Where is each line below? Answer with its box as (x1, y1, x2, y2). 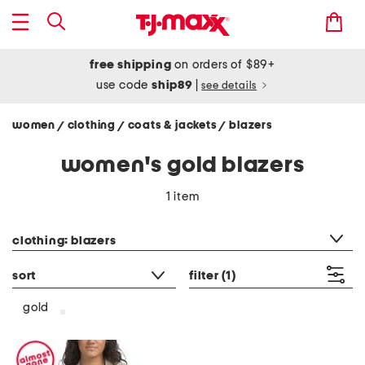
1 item (165, 191, 200, 203)
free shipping (90, 59, 172, 71)
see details (201, 81, 257, 91)
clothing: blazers (12, 235, 117, 247)
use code (95, 79, 152, 91)
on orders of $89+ (171, 59, 275, 71)
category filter (11, 214, 89, 226)
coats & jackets (127, 120, 220, 131)
